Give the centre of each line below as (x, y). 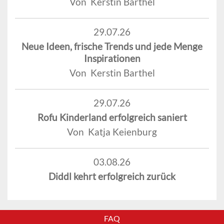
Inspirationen (112, 58)
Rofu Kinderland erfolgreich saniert (112, 117)
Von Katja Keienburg (112, 132)
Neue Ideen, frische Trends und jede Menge (112, 46)
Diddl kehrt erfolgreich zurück (112, 176)
